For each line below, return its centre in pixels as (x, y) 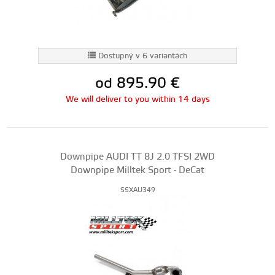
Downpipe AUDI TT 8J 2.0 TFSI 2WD (137, 157)
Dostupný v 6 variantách (143, 56)
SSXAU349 (137, 190)
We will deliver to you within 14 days (137, 99)
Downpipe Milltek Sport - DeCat (137, 170)
